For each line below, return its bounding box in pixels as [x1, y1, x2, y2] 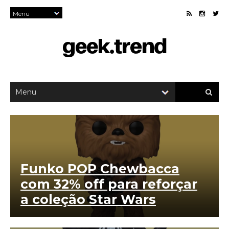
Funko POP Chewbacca [20, 161, 179, 176]
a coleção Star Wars [20, 192, 156, 207]
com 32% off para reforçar [20, 176, 197, 192]
